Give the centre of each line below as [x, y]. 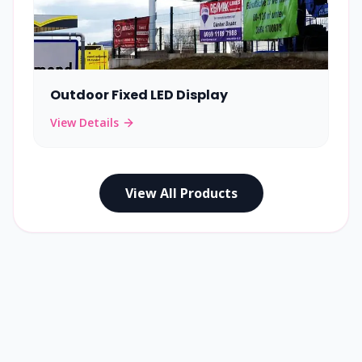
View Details [84, 122]
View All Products [181, 193]
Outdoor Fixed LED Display [139, 95]
